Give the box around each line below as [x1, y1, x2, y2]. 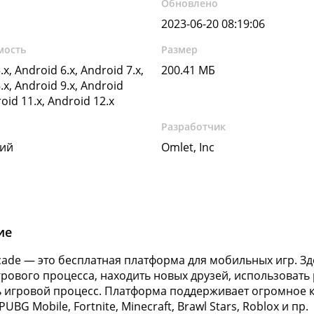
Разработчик [161, 120, 226, 133]
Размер [161, 43, 198, 56]
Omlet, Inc [161, 139, 215, 155]
